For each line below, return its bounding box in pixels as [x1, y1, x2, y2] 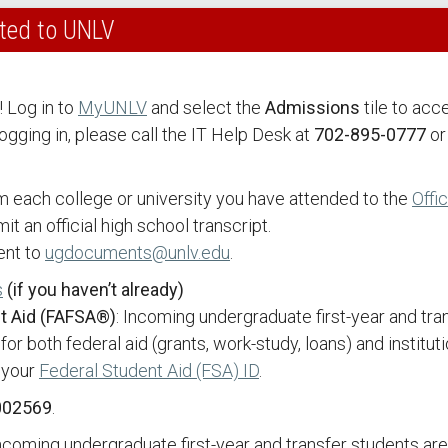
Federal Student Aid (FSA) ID [39, 360, 259, 381]
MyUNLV [78, 97, 147, 118]
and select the [147, 97, 265, 118]
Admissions [265, 97, 360, 118]
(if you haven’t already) [7, 279, 184, 300]
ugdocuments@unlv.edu [45, 242, 230, 263]
